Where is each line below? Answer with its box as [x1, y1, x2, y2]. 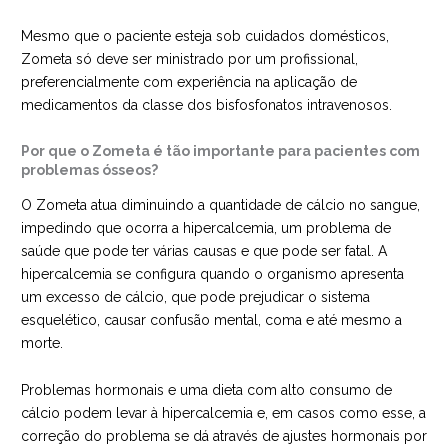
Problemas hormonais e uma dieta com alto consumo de [21, 382, 392, 399]
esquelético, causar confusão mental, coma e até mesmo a [21, 311, 402, 328]
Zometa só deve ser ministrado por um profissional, [21, 51, 358, 68]
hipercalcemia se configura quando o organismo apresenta [21, 265, 404, 282]
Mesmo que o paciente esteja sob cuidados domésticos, [21, 28, 389, 45]
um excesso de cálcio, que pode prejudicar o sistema [21, 288, 370, 305]
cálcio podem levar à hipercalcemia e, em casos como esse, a [21, 405, 426, 422]
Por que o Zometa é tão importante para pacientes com [21, 142, 420, 159]
